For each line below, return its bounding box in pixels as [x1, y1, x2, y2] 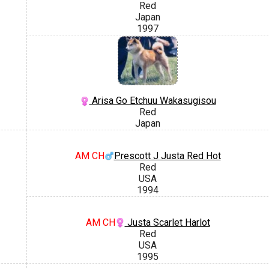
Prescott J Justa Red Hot [113, 150, 221, 162]
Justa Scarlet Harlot [124, 216, 210, 228]
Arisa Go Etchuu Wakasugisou [89, 95, 216, 107]
